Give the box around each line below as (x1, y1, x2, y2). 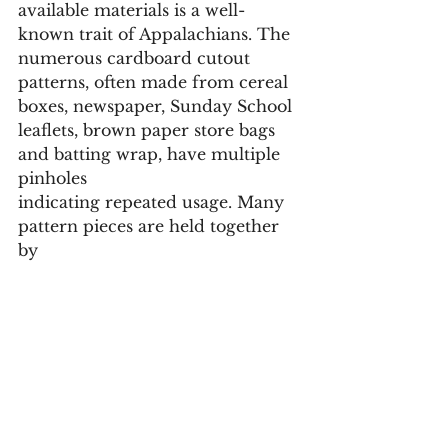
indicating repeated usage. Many (18, 191, 289, 212)
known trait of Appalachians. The (18, 23, 295, 44)
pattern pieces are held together (18, 215, 284, 236)
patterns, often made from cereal (18, 71, 293, 92)
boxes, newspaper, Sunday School (18, 95, 297, 116)
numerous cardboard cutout (18, 47, 255, 68)
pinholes (18, 167, 92, 188)
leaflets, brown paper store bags (18, 119, 280, 140)
